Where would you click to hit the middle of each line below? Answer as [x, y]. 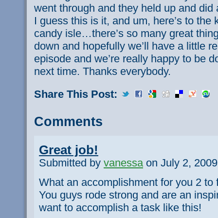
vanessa [123, 163]
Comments [68, 122]
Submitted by [71, 163]
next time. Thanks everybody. [102, 72]
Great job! [69, 150]
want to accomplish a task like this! [120, 208]
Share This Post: [77, 94]
